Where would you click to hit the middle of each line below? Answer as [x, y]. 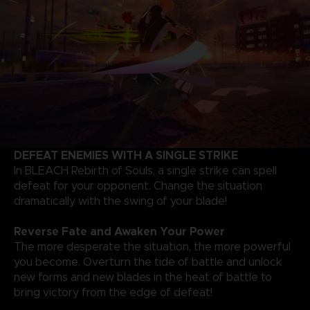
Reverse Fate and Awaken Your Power [119, 232]
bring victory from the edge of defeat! [113, 293]
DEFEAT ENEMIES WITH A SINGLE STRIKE [126, 156]
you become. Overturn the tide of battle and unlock [148, 262]
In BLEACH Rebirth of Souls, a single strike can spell [145, 171]
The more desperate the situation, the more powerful [152, 247]
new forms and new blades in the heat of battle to [143, 277]
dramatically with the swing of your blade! [120, 201]
